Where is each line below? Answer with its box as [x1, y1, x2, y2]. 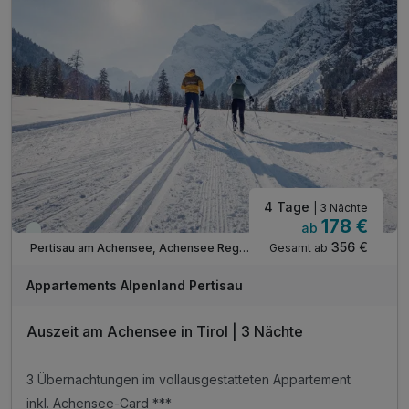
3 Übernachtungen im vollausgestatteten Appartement [26, 372, 351, 388]
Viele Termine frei [37, 227, 133, 242]
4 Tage [264, 198, 313, 215]
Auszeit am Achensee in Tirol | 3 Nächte [26, 321, 303, 341]
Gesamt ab [269, 240, 328, 255]
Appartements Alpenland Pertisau [26, 277, 243, 293]
